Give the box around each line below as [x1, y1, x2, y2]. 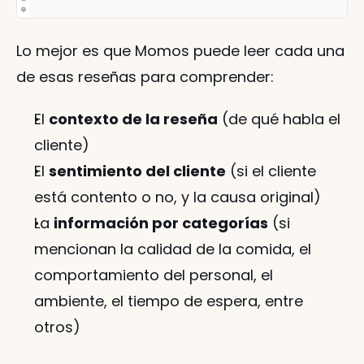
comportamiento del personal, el [34, 265, 273, 286]
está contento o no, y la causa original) [34, 187, 321, 208]
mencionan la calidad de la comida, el [34, 239, 311, 260]
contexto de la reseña [49, 109, 218, 130]
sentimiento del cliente [49, 161, 226, 182]
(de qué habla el [218, 109, 340, 130]
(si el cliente [226, 161, 316, 182]
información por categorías [54, 213, 268, 234]
